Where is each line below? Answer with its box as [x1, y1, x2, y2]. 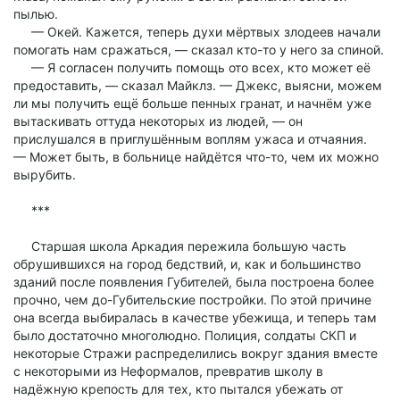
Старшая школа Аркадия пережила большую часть [13, 238, 346, 254]
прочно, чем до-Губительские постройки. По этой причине [13, 292, 371, 307]
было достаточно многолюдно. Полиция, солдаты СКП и [13, 328, 356, 343]
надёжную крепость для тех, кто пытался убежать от [13, 381, 343, 396]
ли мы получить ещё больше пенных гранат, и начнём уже [13, 96, 371, 111]
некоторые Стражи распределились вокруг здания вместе [13, 346, 378, 361]
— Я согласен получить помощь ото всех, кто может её [13, 60, 371, 75]
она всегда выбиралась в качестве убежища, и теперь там [13, 310, 377, 325]
